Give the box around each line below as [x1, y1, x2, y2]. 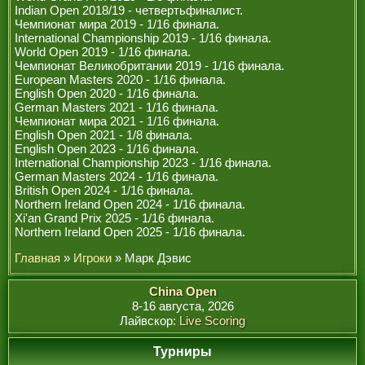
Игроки [73, 251, 112, 265]
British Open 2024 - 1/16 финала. [15, 183, 193, 197]
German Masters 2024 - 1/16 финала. [15, 169, 218, 183]
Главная [15, 251, 60, 265]
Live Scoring [179, 314, 245, 328]
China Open [148, 284, 217, 298]
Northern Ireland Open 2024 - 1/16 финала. [15, 197, 245, 211]
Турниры [153, 345, 212, 358]
